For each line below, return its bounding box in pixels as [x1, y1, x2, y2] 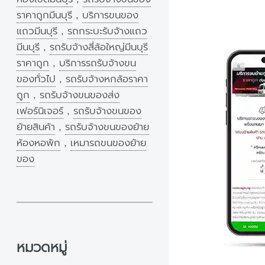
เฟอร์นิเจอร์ [17, 104, 63, 119]
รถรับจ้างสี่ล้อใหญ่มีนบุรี [50, 40, 148, 55]
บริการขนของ [82, 8, 138, 23]
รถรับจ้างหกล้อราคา [66, 72, 148, 87]
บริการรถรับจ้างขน [59, 56, 136, 71]
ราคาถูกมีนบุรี [17, 8, 72, 23]
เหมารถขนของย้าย [70, 135, 146, 151]
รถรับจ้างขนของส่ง [40, 88, 119, 103]
